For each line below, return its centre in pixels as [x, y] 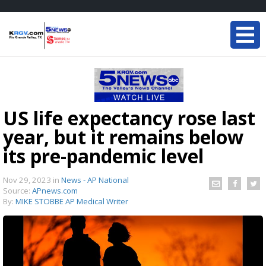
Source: [18, 191]
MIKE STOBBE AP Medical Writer [72, 201]
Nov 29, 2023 [28, 180]
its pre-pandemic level [103, 156]
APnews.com [55, 191]
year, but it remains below [123, 137]
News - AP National [95, 180]
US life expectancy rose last [129, 118]
